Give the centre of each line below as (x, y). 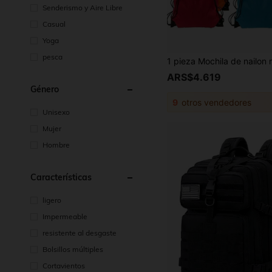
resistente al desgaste (80, 233)
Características (61, 177)
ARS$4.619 (194, 77)
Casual (54, 24)
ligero (52, 200)
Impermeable (65, 216)
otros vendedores (216, 103)
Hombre (56, 145)
